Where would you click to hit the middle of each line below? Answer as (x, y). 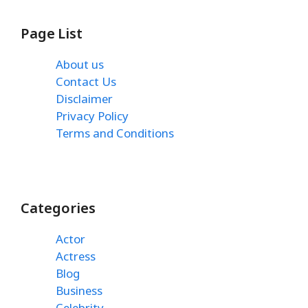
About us (80, 64)
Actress (76, 256)
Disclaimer (84, 98)
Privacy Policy (92, 115)
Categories (58, 208)
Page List (52, 33)
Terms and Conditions (115, 133)
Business (79, 291)
